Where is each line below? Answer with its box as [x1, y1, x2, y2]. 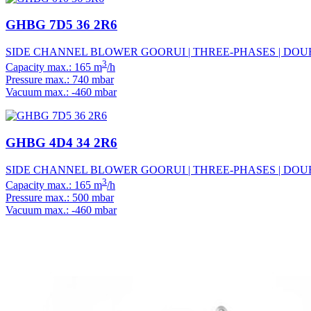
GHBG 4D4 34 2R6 [6, 135, 117, 151]
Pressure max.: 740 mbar [6, 74, 114, 86]
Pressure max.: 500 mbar [6, 192, 114, 204]
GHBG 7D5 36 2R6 [6, 17, 117, 33]
